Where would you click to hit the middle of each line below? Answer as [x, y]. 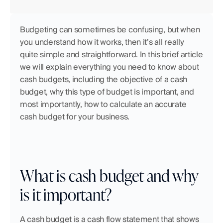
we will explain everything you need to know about [110, 67]
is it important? [66, 194]
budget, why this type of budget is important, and [107, 92]
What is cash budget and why [109, 175]
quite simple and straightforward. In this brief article [111, 55]
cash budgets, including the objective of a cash [104, 79]
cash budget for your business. [75, 117]
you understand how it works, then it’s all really [102, 42]
